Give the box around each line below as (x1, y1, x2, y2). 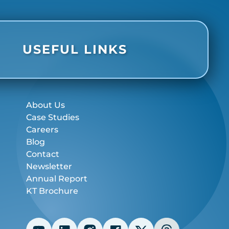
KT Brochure (26, 186, 78, 196)
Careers (26, 125, 58, 135)
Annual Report (26, 174, 87, 184)
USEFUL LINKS (22, 42, 127, 57)
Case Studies (26, 112, 79, 123)
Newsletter (26, 162, 72, 172)
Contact (26, 149, 59, 159)
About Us (26, 100, 65, 110)
